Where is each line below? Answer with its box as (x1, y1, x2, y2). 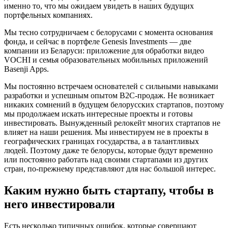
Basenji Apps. (4, 65, 49, 74)
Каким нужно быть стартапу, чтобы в (4, 184, 214, 197)
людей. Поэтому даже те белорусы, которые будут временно (4, 146, 213, 155)
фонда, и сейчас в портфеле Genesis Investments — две (4, 37, 191, 46)
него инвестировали (4, 197, 115, 211)
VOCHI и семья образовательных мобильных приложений (4, 55, 208, 65)
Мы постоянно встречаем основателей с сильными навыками (4, 82, 218, 91)
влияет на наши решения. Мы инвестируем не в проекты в (4, 128, 209, 137)
